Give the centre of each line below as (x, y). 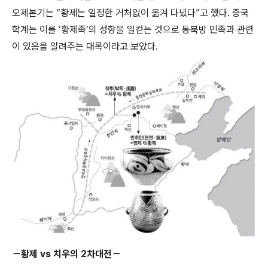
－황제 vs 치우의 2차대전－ (66, 254)
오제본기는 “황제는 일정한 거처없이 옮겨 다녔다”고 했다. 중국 (130, 13)
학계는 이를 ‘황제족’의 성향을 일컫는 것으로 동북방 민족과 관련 (133, 30)
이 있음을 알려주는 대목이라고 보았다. (85, 47)
